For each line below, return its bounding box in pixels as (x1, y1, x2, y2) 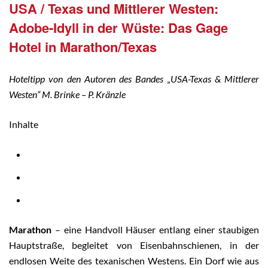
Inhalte (9, 118, 38, 130)
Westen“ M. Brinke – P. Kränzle (9, 89, 126, 100)
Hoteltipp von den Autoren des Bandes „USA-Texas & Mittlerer (9, 73, 259, 84)
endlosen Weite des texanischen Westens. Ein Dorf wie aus (9, 255, 259, 266)
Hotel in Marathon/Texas (9, 37, 157, 56)
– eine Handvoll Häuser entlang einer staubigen (51, 224, 259, 235)
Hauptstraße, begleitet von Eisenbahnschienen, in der (9, 239, 259, 251)
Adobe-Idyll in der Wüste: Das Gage (9, 18, 228, 37)
